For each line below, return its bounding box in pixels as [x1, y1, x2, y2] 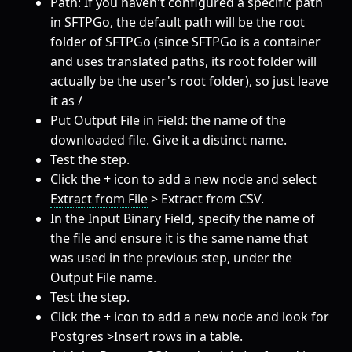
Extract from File [50, 190, 148, 208]
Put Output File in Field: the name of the [50, 112, 286, 130]
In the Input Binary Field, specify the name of [50, 210, 315, 228]
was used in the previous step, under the [50, 249, 292, 267]
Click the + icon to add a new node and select [50, 170, 317, 189]
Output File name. [50, 269, 156, 287]
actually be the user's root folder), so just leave [50, 72, 328, 90]
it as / [50, 92, 82, 110]
